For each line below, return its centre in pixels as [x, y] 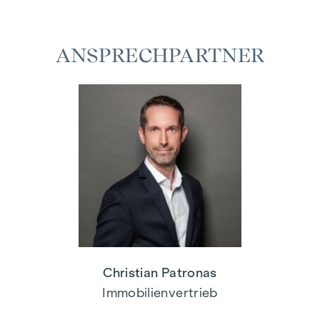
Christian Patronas [160, 273]
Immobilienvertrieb [160, 293]
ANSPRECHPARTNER [160, 55]
